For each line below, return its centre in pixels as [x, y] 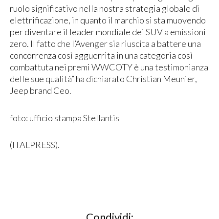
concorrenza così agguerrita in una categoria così [101, 55]
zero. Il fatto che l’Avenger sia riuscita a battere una [105, 44]
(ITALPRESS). [35, 145]
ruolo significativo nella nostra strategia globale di [105, 9]
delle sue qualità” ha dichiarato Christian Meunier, [103, 79]
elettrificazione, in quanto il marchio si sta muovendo [108, 20]
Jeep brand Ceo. [41, 91]
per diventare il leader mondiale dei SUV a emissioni [108, 32]
